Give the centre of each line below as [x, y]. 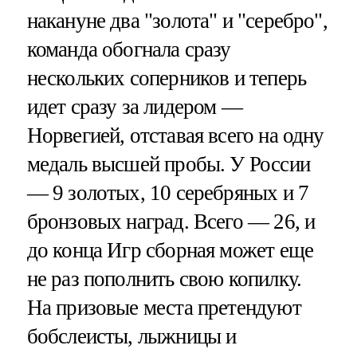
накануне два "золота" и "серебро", [177, 21]
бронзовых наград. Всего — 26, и [171, 222]
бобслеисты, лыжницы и [131, 337]
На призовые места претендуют [164, 308]
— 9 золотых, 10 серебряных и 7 [168, 193]
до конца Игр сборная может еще [170, 251]
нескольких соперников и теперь [167, 78]
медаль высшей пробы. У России [168, 165]
